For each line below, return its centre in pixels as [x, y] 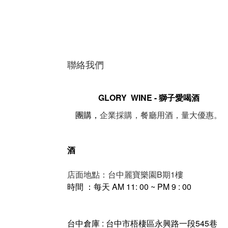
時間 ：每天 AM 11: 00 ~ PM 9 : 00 [129, 186]
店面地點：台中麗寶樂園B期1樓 [125, 174]
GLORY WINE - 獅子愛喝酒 [149, 97]
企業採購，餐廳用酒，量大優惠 [157, 115]
